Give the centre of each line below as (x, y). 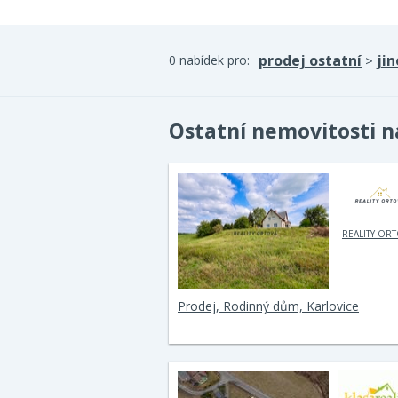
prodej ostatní (310, 60)
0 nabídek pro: (209, 60)
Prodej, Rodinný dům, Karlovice (268, 306)
